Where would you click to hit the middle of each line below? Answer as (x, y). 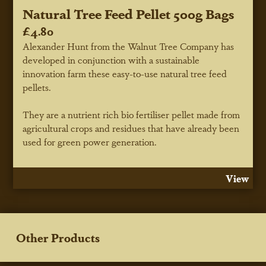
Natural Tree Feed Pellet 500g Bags (129, 13)
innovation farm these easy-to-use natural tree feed (125, 74)
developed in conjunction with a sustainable (111, 60)
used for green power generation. (90, 142)
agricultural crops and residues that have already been (131, 128)
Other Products (58, 237)
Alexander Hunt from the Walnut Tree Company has (129, 46)
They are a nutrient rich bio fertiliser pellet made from (132, 115)
